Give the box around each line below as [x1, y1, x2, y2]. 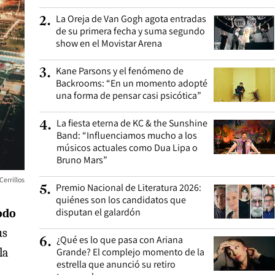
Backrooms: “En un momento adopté [56, 77, 207, 90]
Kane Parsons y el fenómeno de [56, 64, 184, 77]
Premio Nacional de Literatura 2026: [56, 181, 201, 194]
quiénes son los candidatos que [56, 193, 186, 206]
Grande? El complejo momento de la [56, 246, 204, 258]
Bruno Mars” [56, 153, 107, 166]
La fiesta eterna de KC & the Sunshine [56, 117, 207, 130]
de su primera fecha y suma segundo [56, 25, 205, 37]
